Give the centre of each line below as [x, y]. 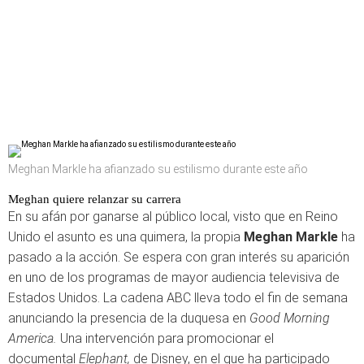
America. [32, 338]
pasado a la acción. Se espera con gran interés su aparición [179, 257]
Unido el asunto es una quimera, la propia [126, 236]
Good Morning [290, 318]
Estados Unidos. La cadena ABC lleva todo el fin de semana [178, 297]
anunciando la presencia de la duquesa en [129, 318]
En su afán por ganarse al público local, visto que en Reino [173, 216]
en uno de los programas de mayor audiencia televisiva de [174, 277]
